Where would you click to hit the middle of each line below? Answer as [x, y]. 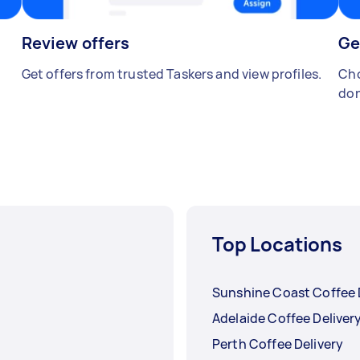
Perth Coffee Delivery [278, 344]
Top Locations [278, 244]
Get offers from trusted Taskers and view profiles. [172, 74]
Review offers [76, 43]
